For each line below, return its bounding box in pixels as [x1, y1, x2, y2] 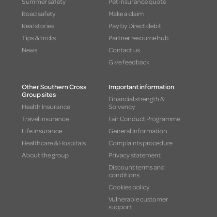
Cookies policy [108, 183, 150, 191]
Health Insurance [22, 102, 70, 110]
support [108, 202, 132, 211]
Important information [108, 82, 174, 91]
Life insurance [22, 126, 62, 135]
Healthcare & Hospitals [22, 139, 86, 147]
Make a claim [108, 9, 144, 17]
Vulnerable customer [108, 195, 168, 203]
